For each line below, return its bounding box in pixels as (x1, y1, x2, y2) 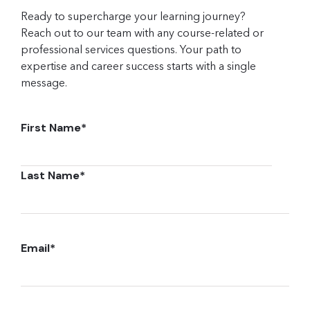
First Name (21, 120, 81, 135)
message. (21, 75, 67, 89)
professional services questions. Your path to (21, 42, 241, 56)
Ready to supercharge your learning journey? (21, 9, 246, 23)
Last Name (21, 168, 80, 183)
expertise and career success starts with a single (21, 59, 256, 73)
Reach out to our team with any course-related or (21, 26, 264, 39)
